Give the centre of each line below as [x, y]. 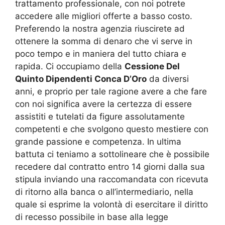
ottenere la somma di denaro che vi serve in [104, 41]
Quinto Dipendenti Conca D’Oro [81, 79]
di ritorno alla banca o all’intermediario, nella [104, 192]
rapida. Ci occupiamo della [70, 66]
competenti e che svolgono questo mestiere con [112, 129]
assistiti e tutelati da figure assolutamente [100, 116]
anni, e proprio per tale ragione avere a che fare [111, 91]
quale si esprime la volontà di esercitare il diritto [111, 204]
